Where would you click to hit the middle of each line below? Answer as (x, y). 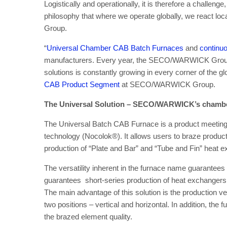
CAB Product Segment (82, 84)
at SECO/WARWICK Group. (169, 84)
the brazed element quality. (90, 217)
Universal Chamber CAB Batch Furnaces (115, 48)
